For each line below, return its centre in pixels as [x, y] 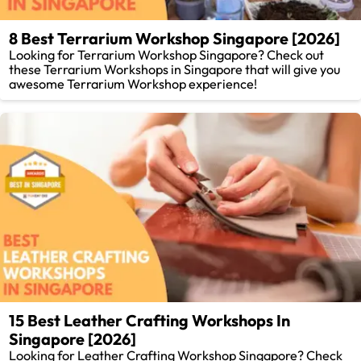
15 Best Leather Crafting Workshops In [150, 321]
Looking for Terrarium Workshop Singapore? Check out [167, 55]
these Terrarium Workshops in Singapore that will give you [175, 70]
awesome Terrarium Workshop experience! [133, 84]
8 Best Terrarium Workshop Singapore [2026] [175, 39]
